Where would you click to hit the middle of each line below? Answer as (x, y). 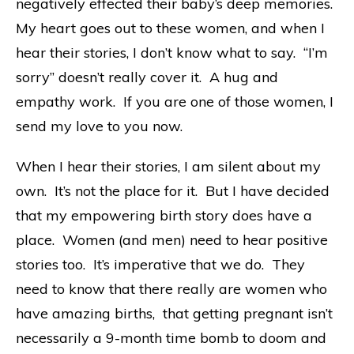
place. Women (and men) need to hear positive (172, 239)
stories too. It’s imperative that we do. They (160, 264)
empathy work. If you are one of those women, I (175, 101)
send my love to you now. (99, 126)
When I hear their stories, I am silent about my (168, 166)
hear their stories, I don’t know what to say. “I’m (172, 52)
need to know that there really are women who (171, 288)
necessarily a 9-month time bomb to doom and (171, 337)
